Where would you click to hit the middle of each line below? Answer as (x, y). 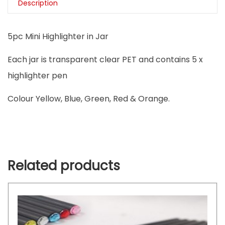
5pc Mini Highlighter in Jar (58, 37)
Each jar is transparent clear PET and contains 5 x (105, 60)
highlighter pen (37, 76)
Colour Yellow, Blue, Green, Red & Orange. (89, 99)
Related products (64, 166)
